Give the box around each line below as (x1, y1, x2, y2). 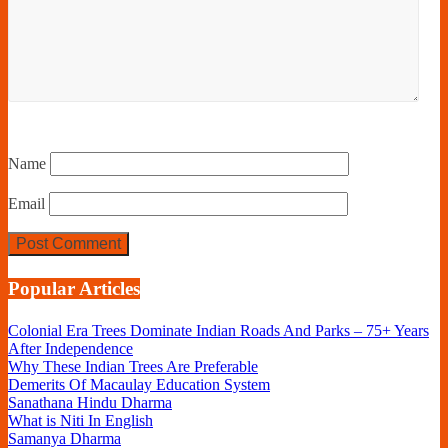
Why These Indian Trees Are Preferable (8, 357, 258, 375)
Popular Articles (8, 277, 140, 299)
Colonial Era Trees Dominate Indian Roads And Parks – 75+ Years (8, 321, 429, 339)
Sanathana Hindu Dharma (8, 393, 172, 411)
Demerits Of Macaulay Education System (8, 375, 270, 393)
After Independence (8, 339, 133, 357)
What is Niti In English (8, 411, 153, 429)
